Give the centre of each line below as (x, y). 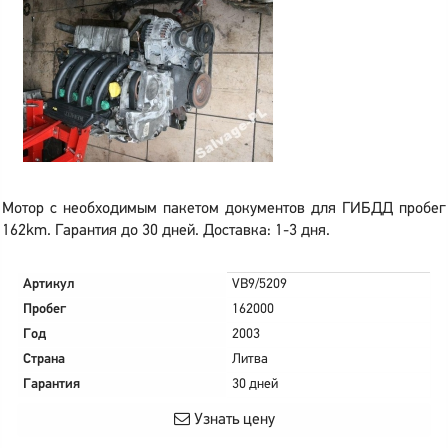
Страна (44, 359)
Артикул (49, 284)
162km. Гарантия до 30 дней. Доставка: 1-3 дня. (166, 231)
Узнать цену (232, 420)
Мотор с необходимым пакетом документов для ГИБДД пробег (224, 209)
